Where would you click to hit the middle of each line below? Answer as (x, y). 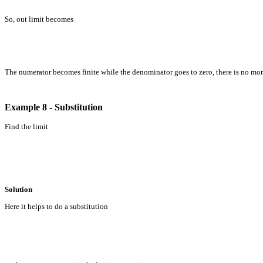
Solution (18, 189)
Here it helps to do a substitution (56, 206)
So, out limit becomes (39, 19)
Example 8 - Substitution (54, 107)
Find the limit (26, 126)
